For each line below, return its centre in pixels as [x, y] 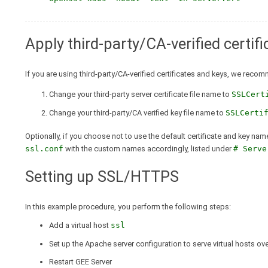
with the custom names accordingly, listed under [148, 148]
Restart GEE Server [80, 262]
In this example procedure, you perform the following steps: [128, 207]
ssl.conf [44, 148]
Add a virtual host [80, 226]
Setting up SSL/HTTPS [102, 176]
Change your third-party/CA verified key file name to [137, 112]
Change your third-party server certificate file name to [140, 95]
